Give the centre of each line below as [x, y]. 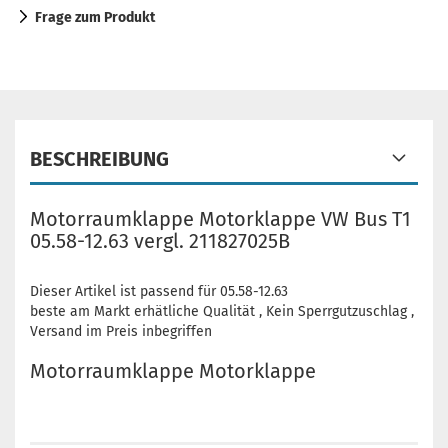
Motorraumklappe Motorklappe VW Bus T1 [220, 219]
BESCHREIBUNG [99, 159]
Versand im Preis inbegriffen [121, 331]
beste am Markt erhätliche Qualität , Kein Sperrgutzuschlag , [222, 311]
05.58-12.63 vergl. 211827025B [160, 241]
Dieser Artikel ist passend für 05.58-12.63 [159, 291]
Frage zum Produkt [95, 17]
